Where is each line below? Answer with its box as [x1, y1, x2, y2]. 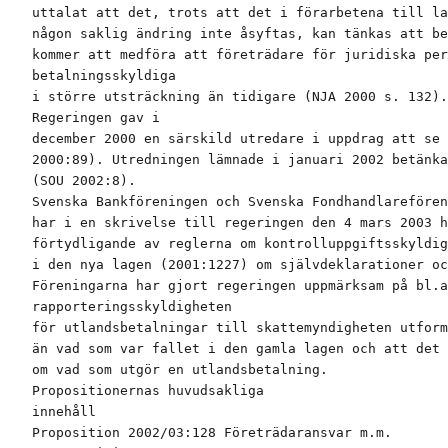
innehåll [32, 404, 96, 420]
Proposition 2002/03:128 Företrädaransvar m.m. [32, 425, 392, 441]
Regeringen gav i [32, 110, 160, 126]
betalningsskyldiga [32, 68, 176, 84]
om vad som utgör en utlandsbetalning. [32, 362, 328, 378]
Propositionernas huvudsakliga [32, 383, 264, 399]
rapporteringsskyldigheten [32, 299, 232, 315]
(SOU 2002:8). [32, 173, 136, 189]
